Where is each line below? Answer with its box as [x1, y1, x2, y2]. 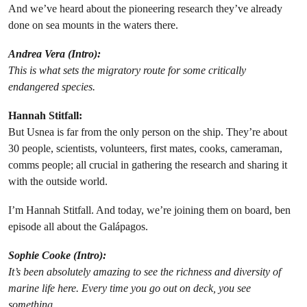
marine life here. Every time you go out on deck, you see [8, 282, 251, 295]
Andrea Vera [8, 47, 65, 61]
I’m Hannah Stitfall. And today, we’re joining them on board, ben [8, 204, 291, 217]
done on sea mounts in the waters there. [8, 19, 178, 32]
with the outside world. [8, 175, 108, 188]
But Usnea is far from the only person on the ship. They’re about [8, 125, 287, 139]
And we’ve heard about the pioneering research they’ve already [8, 2, 282, 16]
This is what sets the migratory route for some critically [8, 64, 246, 77]
